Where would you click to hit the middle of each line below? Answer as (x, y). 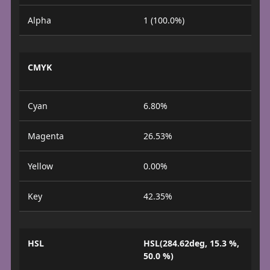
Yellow (40, 166)
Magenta (46, 136)
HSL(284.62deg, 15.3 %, (191, 243)
